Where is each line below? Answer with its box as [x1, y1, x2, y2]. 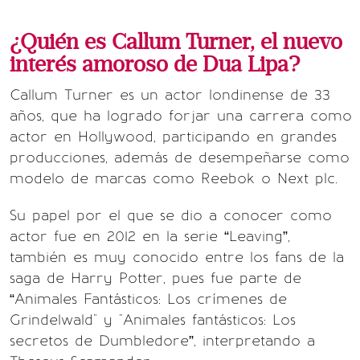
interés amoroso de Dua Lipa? [10, 51, 301, 79]
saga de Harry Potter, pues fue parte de [10, 269, 301, 288]
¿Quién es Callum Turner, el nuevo [10, 29, 342, 56]
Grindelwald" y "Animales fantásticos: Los [10, 311, 296, 329]
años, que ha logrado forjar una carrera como [10, 107, 352, 125]
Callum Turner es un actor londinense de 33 [10, 86, 330, 104]
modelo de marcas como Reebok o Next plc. [10, 170, 337, 188]
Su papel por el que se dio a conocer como [10, 207, 332, 225]
